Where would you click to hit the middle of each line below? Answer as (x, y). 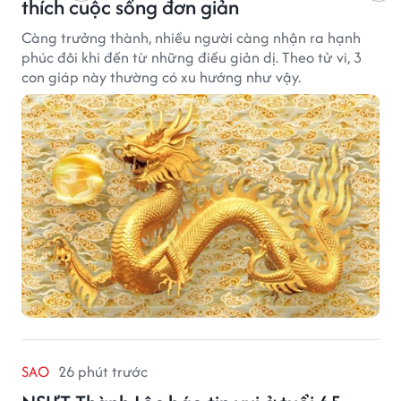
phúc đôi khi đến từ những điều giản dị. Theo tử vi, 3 (192, 58)
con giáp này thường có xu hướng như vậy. (161, 77)
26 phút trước (103, 372)
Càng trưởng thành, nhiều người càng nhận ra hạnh (191, 38)
